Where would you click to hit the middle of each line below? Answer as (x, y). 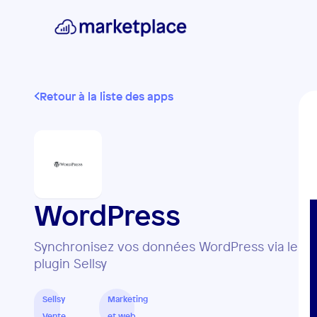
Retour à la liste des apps (106, 96)
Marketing (128, 299)
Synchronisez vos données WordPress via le (166, 246)
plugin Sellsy (70, 263)
